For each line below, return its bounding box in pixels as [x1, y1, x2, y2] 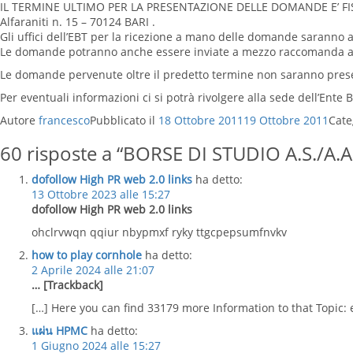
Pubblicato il [90, 113, 158, 128]
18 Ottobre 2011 [158, 113, 243, 128]
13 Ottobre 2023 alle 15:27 [32, 187, 170, 202]
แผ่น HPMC [32, 323, 87, 338]
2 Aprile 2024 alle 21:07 [32, 262, 154, 277]
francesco [39, 113, 90, 128]
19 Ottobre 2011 [243, 113, 329, 128]
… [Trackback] [32, 277, 103, 292]
